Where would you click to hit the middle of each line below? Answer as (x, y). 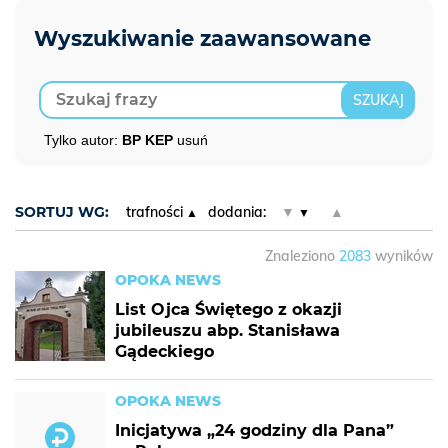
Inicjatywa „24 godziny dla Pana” (254, 430)
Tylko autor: (83, 140)
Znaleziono (302, 256)
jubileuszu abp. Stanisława (227, 330)
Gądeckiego (164, 351)
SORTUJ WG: (62, 212)
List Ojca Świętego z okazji (228, 309)
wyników (402, 256)
